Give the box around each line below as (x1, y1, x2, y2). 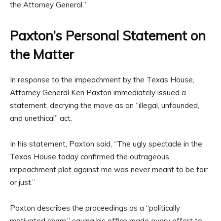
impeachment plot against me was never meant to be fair (10, 164, 208, 174)
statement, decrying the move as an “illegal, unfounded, (10, 100, 199, 110)
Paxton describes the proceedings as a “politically (10, 203, 180, 213)
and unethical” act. (10, 113, 72, 123)
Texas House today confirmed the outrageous (10, 151, 169, 161)
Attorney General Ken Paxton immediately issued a (10, 87, 186, 97)
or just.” (10, 177, 35, 187)
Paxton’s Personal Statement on (10, 27, 206, 44)
